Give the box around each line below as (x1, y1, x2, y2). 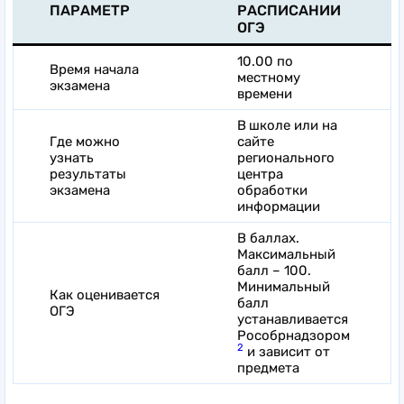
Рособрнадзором (237, 326, 350, 344)
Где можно (50, 133, 120, 150)
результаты (50, 165, 126, 182)
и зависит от (243, 343, 330, 360)
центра (237, 165, 283, 182)
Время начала (50, 60, 139, 78)
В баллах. (237, 229, 299, 246)
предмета (237, 359, 299, 376)
